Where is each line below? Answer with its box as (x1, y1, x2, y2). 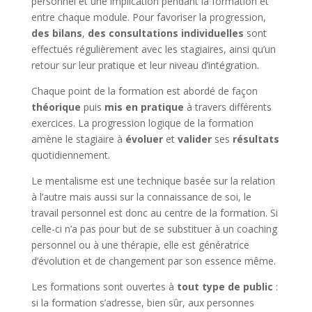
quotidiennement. (31, 148, 110, 162)
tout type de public (176, 279, 273, 293)
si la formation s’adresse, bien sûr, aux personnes (31, 295, 254, 309)
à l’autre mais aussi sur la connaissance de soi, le (31, 189, 251, 203)
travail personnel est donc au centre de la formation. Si (31, 205, 278, 219)
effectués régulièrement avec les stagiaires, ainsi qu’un (31, 42, 276, 56)
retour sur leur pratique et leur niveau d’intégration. (31, 58, 259, 72)
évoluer (125, 132, 163, 146)
